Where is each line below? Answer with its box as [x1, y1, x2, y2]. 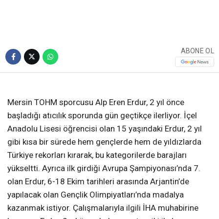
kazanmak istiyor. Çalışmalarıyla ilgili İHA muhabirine [7, 202, 198, 213]
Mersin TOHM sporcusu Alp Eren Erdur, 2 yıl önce [7, 97, 184, 107]
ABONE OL [180, 47, 214, 55]
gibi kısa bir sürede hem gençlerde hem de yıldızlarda [7, 136, 201, 147]
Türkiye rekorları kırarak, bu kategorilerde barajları [7, 150, 187, 160]
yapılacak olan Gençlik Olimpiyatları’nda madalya [7, 189, 184, 199]
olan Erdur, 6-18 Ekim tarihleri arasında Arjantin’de [7, 176, 189, 186]
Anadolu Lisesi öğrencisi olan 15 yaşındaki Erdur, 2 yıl [7, 123, 202, 133]
